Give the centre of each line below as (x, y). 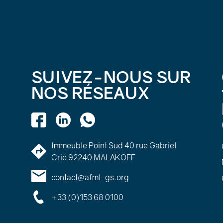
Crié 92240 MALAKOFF (93, 157)
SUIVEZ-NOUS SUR (111, 77)
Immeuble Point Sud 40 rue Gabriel (113, 145)
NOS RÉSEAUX (90, 93)
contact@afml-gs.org (90, 177)
